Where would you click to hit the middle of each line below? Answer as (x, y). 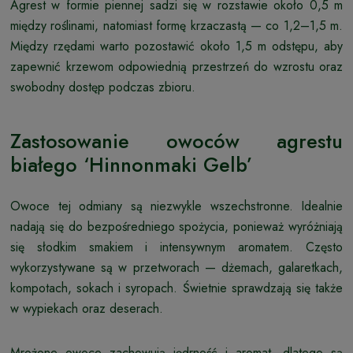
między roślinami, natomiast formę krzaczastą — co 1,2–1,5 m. (176, 25)
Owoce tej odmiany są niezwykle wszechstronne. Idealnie (176, 206)
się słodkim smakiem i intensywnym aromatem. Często (176, 247)
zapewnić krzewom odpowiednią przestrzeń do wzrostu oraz (176, 66)
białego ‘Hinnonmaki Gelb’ (131, 164)
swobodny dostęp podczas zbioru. (103, 87)
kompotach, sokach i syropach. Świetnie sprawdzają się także (176, 288)
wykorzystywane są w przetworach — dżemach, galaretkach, (176, 267)
